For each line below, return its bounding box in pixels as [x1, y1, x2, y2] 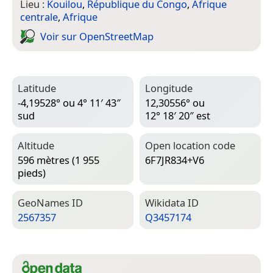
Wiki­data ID [145, 195, 199, 210]
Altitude [18, 138, 54, 152]
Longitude [145, 80, 193, 95]
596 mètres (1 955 [18, 152, 99, 167]
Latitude [18, 80, 56, 95]
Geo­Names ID [18, 195, 83, 210]
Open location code [145, 138, 235, 152]
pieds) [18, 165, 46, 180]
